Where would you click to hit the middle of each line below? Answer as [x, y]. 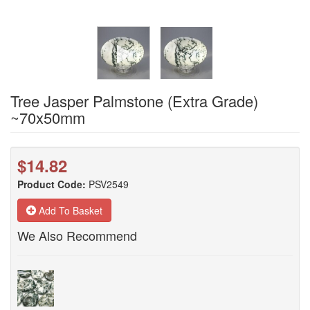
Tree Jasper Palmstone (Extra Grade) [134, 101]
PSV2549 [109, 184]
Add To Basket [69, 210]
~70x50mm [48, 117]
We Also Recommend [77, 235]
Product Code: [52, 184]
